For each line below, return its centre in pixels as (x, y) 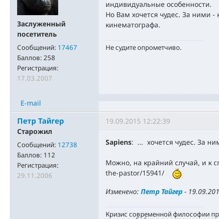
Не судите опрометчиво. (144, 47)
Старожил (35, 131)
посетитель (37, 34)
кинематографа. (133, 25)
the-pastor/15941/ (139, 173)
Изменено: (123, 192)
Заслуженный (41, 24)
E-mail (31, 103)
